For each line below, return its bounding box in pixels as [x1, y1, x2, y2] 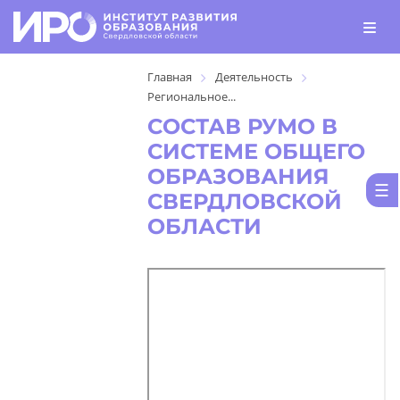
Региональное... [147, 88, 237, 104]
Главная [147, 69, 193, 85]
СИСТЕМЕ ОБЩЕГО [147, 138, 366, 164]
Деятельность [215, 69, 294, 85]
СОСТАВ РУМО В [147, 113, 338, 139]
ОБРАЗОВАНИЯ [147, 163, 330, 189]
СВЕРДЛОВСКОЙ [147, 188, 343, 214]
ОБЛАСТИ [147, 213, 262, 239]
